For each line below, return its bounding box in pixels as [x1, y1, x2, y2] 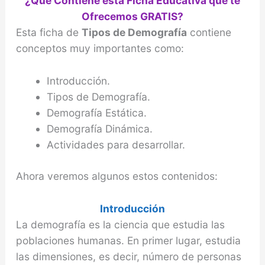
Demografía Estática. [46, 106, 147, 119]
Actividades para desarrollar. [46, 138, 185, 151]
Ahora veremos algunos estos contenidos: [15, 170, 218, 183]
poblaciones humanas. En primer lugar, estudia [15, 234, 241, 247]
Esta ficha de [15, 26, 82, 39]
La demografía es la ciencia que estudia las [15, 218, 225, 231]
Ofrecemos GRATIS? [82, 10, 183, 23]
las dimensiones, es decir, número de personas [15, 250, 241, 263]
